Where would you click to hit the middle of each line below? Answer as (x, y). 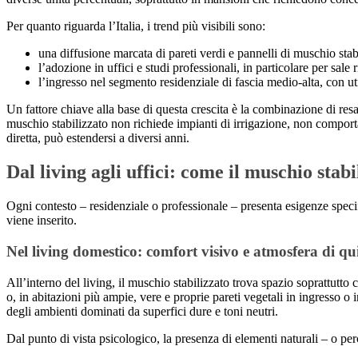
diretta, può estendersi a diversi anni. (98, 138)
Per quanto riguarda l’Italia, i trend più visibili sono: (136, 26)
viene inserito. (42, 221)
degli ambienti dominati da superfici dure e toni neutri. (142, 311)
